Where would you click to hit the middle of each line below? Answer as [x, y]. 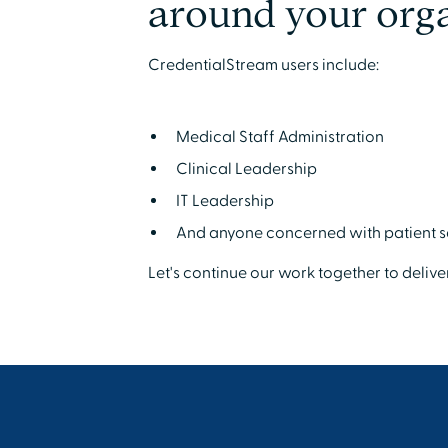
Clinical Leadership [246, 169]
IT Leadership [224, 201]
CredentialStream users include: [263, 65]
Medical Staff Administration [279, 137]
